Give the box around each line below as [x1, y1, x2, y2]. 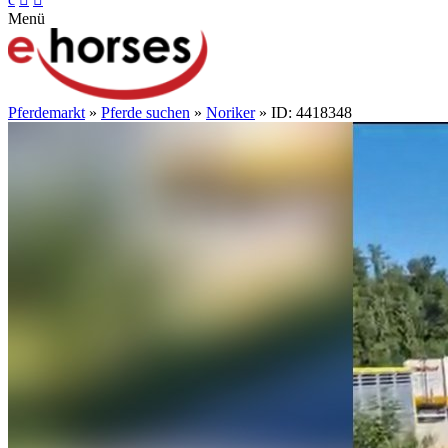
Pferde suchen [101, 103, 190, 121]
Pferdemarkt [8, 103, 85, 121]
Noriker [206, 103, 255, 121]
